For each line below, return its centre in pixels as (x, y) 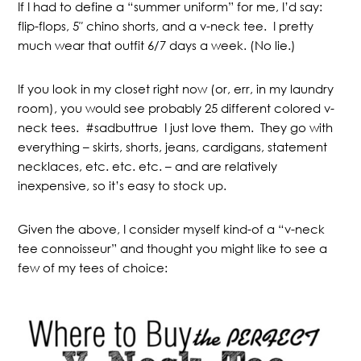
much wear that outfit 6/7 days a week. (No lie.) (157, 45)
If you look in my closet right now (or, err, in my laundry (176, 89)
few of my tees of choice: (93, 268)
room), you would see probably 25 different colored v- (176, 108)
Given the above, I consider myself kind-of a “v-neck (172, 229)
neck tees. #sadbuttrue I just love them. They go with (176, 127)
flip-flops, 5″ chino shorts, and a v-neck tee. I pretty (166, 26)
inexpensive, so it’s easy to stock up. (122, 185)
